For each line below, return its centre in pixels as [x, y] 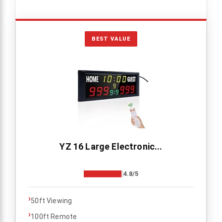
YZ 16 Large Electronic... [111, 146]
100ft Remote [54, 216]
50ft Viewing [52, 200]
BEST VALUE [111, 39]
